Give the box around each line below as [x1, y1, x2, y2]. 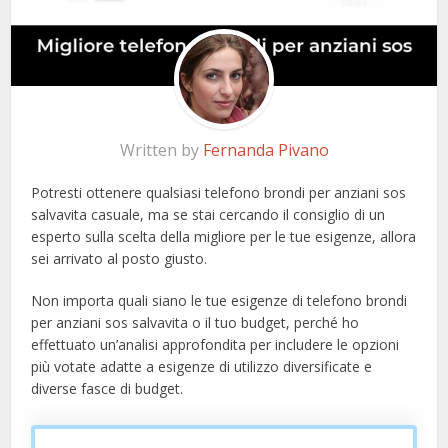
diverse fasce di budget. [31, 379, 184, 399]
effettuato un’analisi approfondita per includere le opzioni [31, 335, 400, 355]
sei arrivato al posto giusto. [31, 249, 208, 269]
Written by [119, 139, 203, 162]
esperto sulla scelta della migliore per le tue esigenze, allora [31, 227, 417, 247]
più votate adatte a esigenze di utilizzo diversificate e [31, 357, 373, 377]
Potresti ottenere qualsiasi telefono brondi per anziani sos [31, 183, 407, 203]
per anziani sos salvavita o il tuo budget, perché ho [31, 313, 360, 333]
